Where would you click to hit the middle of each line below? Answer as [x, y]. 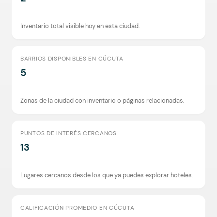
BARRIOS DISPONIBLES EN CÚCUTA [72, 59]
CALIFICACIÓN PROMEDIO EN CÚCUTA [77, 208]
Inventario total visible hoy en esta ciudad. [80, 26]
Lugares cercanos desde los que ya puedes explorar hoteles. [107, 175]
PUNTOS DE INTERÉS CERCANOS [69, 133]
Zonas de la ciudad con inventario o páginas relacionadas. [102, 101]
